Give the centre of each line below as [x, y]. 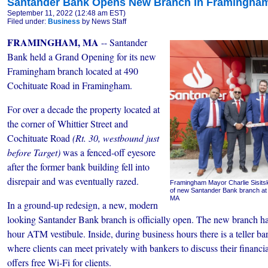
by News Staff [103, 22]
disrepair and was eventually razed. [73, 181]
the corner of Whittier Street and [68, 124]
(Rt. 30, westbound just [116, 138]
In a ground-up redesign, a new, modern [83, 205]
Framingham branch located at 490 [73, 71]
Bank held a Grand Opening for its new [82, 57]
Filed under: [28, 22]
